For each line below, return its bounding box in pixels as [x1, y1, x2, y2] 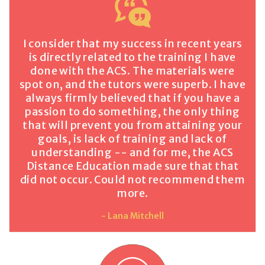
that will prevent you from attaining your [22, 118, 243, 132]
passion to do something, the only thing [25, 105, 240, 119]
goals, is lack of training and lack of [38, 132, 227, 146]
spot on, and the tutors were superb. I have [19, 77, 246, 92]
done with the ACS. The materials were [30, 64, 235, 78]
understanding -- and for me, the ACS [31, 146, 234, 160]
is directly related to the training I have [29, 50, 236, 64]
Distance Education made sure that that [26, 159, 239, 173]
